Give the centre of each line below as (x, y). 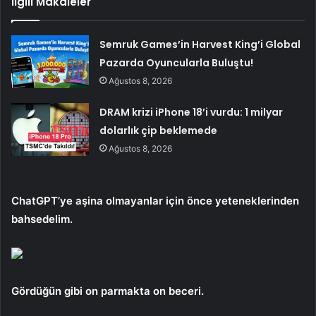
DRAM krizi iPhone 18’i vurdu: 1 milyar (192, 112)
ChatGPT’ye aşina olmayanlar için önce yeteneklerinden (155, 200)
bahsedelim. (42, 219)
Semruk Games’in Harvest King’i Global (200, 44)
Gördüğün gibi (48, 291)
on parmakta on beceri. (145, 291)
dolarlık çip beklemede (159, 130)
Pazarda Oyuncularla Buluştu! (177, 62)
